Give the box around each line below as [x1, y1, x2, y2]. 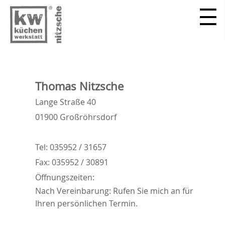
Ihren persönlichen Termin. [35, 198, 138, 209]
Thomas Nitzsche [35, 79, 124, 93]
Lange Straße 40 [35, 96, 96, 107]
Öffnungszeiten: [35, 172, 94, 183]
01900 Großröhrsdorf [35, 111, 117, 123]
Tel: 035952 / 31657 [35, 142, 106, 153]
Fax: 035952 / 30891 [35, 157, 108, 168]
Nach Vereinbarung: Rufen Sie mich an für [35, 185, 193, 196]
